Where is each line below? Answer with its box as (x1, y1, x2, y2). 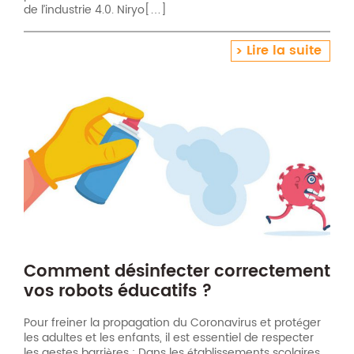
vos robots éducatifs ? (24, 277, 212, 305)
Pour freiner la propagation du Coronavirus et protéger (24, 314, 321, 333)
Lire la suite (247, 40, 322, 62)
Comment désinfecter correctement (24, 258, 330, 285)
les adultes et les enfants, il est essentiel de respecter (24, 329, 314, 348)
